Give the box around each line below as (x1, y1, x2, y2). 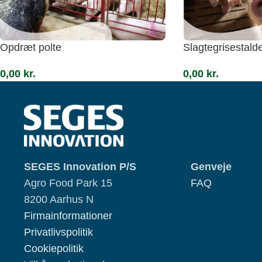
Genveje (191, 160, 232, 173)
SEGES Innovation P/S (24, 160, 136, 173)
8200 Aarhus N (24, 193, 94, 205)
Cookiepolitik (24, 242, 84, 254)
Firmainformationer (24, 209, 112, 222)
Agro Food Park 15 (24, 177, 112, 189)
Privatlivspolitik (24, 226, 93, 238)
